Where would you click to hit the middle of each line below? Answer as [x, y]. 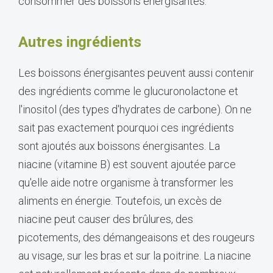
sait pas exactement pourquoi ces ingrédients [126, 127]
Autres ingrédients [80, 42]
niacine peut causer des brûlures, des [106, 219]
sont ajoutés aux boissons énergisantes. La [119, 146]
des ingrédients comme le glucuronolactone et [128, 91]
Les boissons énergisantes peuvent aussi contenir [136, 73]
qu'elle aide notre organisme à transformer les [126, 182]
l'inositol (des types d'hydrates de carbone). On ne [135, 109]
